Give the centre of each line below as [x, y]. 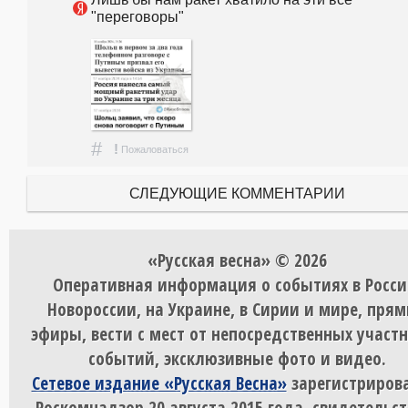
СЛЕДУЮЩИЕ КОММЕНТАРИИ [237, 194]
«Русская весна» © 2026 [237, 260]
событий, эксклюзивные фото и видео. [237, 359]
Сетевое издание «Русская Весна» [159, 383]
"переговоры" [138, 17]
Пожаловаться [155, 150]
